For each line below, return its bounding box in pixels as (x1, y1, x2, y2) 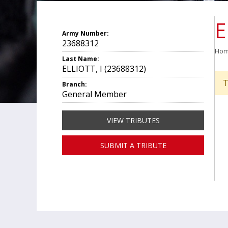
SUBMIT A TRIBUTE (100, 140, 166, 150)
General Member (62, 89, 127, 100)
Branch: (62, 80, 87, 89)
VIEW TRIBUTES (106, 116, 160, 125)
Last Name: (62, 54, 99, 63)
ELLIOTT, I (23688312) (62, 63, 146, 74)
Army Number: (62, 29, 109, 38)
